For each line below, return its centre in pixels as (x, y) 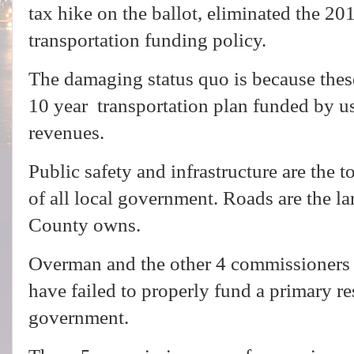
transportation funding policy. (150, 40)
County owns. (87, 225)
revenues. (69, 133)
